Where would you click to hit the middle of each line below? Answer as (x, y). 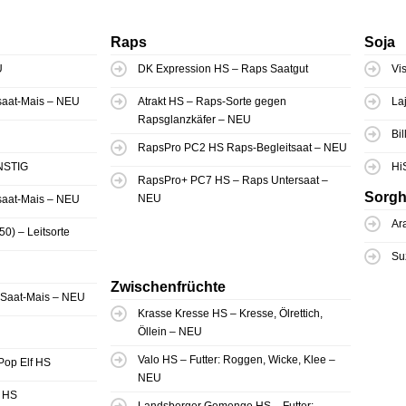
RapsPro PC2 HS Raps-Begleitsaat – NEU (242, 148)
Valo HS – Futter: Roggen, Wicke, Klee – (237, 360)
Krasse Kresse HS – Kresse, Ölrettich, (230, 314)
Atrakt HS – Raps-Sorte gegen (212, 102)
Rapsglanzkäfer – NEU (194, 120)
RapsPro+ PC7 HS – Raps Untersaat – (233, 181)
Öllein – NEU (170, 332)
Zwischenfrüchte (168, 287)
